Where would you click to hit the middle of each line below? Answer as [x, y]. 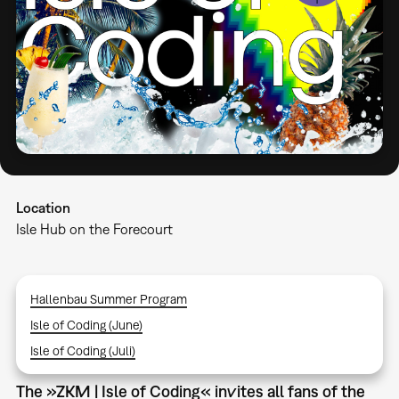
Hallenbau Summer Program [108, 298]
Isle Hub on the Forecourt [94, 228]
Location [43, 207]
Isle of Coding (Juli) [82, 350]
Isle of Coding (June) [86, 324]
